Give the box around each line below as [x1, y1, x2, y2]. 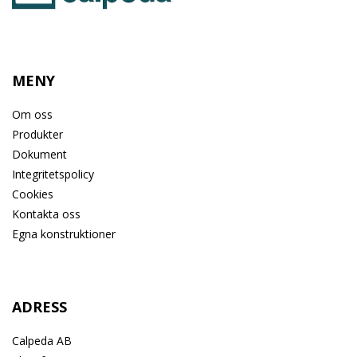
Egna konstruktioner [12, 226, 116, 242]
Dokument [12, 147, 67, 163]
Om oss [12, 107, 53, 123]
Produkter [12, 127, 63, 143]
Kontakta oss [12, 206, 80, 222]
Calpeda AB [12, 333, 72, 349]
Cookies [12, 186, 53, 202]
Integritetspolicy [12, 167, 94, 182]
